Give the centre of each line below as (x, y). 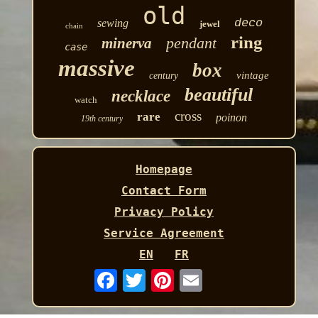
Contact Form (164, 190)
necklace (141, 96)
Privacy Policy (164, 212)
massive (97, 68)
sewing (113, 23)
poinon (231, 117)
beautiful (219, 94)
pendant (192, 43)
